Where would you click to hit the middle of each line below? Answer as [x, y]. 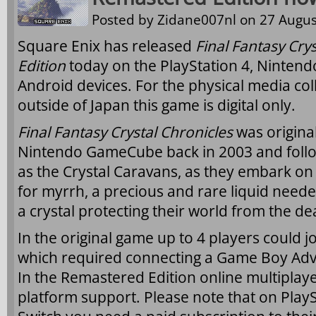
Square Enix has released [107, 46]
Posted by [124, 20]
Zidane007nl [197, 20]
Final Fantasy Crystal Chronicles [127, 132]
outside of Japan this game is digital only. [157, 105]
